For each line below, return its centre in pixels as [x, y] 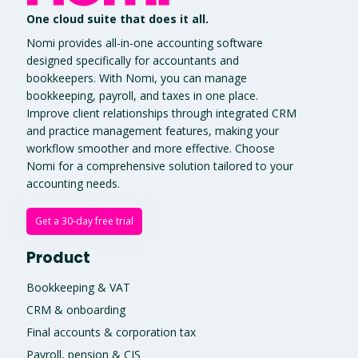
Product [58, 257]
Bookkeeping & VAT [78, 287]
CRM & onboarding [76, 309]
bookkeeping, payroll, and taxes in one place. [142, 95]
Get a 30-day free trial [84, 221]
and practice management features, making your [152, 130]
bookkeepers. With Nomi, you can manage [136, 78]
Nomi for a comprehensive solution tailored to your [159, 165]
